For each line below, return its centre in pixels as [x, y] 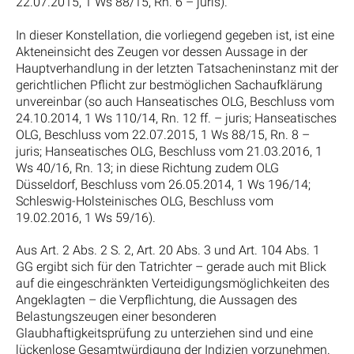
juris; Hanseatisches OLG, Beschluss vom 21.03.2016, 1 [169, 151]
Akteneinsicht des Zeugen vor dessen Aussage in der [162, 51]
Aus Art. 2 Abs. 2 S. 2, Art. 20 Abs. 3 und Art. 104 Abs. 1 [168, 250]
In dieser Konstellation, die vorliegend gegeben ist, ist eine [175, 35]
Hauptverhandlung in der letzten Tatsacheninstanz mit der [177, 68]
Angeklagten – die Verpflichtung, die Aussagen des [156, 300]
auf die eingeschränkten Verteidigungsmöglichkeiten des [173, 284]
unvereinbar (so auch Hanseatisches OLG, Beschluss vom [175, 101]
